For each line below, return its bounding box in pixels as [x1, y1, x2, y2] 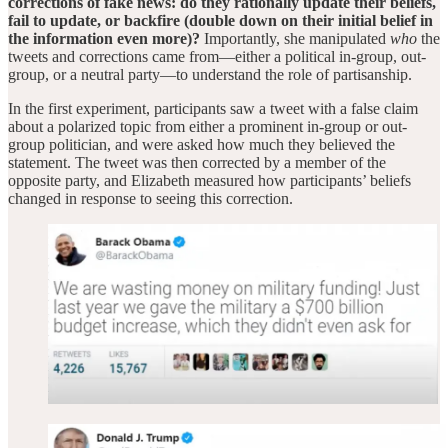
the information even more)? [8, 29, 200, 47]
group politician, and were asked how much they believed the [8, 135, 395, 153]
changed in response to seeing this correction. [8, 189, 293, 207]
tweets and [8, 47, 75, 65]
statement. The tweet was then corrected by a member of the [8, 153, 386, 171]
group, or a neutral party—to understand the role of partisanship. [8, 65, 412, 83]
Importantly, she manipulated [200, 29, 390, 47]
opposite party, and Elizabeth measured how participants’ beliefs [8, 171, 411, 189]
